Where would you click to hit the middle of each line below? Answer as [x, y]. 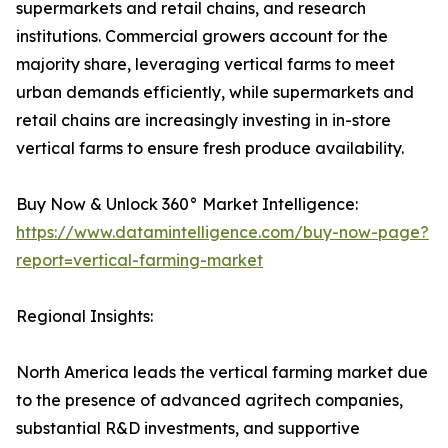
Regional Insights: [84, 316]
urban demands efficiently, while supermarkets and [215, 92]
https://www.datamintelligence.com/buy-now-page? [222, 232]
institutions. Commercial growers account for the [202, 36]
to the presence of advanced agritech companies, [209, 400]
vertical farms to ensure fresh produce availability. [210, 148]
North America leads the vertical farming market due [222, 372]
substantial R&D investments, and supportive [188, 428]
